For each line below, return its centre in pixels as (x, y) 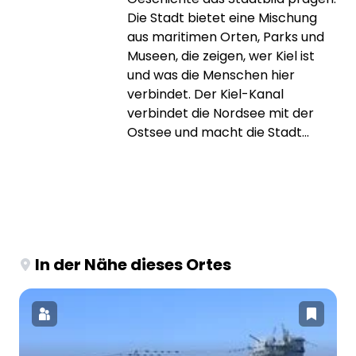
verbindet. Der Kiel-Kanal (205, 94)
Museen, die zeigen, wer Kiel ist (221, 56)
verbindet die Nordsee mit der (221, 113)
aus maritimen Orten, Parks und (226, 37)
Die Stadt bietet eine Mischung (222, 17)
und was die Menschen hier (211, 75)
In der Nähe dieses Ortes (133, 264)
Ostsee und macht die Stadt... (218, 132)
